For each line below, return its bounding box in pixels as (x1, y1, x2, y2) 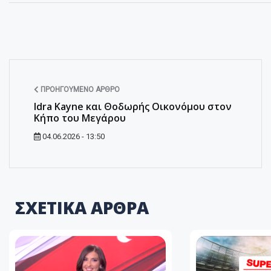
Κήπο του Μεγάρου (34, 111, 126, 125)
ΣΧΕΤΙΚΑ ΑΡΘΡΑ (15, 195, 149, 219)
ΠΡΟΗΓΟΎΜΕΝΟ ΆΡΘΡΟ (39, 85, 120, 94)
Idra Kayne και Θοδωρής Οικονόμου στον (34, 99, 232, 113)
